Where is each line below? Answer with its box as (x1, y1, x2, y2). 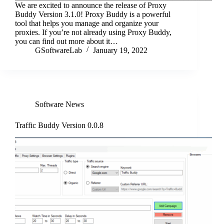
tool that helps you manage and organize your (15, 19, 158, 28)
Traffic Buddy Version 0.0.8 (15, 121, 103, 130)
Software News (35, 100, 84, 109)
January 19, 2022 (93, 46, 147, 55)
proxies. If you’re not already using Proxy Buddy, (15, 28, 171, 37)
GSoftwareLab (35, 46, 82, 55)
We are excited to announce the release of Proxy (15, 1, 166, 10)
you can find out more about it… (15, 37, 118, 46)
